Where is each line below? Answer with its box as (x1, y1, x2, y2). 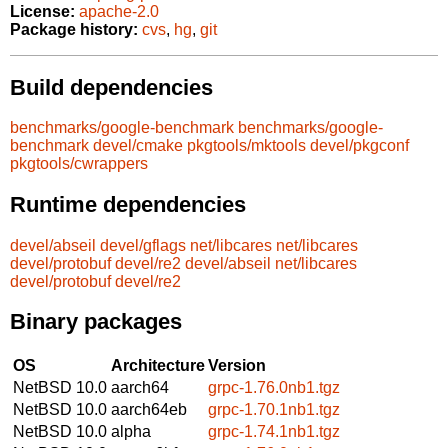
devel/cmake (93, 137, 183, 155)
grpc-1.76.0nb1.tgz (208, 378, 340, 396)
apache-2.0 (79, 3, 159, 21)
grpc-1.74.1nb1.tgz (208, 422, 340, 440)
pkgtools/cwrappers (10, 155, 148, 173)
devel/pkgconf (310, 137, 409, 155)
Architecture (111, 356, 205, 374)
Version (208, 356, 266, 374)
